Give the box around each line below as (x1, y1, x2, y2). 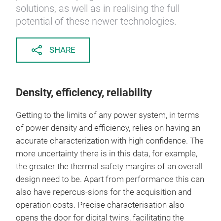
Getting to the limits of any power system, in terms (16, 110, 199, 120)
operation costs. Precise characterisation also (16, 200, 184, 210)
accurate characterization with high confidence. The (16, 136, 204, 146)
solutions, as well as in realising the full (16, 2, 180, 14)
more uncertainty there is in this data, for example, (16, 149, 197, 158)
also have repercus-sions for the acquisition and (16, 187, 191, 197)
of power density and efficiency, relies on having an (16, 123, 200, 133)
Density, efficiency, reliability (16, 86, 152, 99)
